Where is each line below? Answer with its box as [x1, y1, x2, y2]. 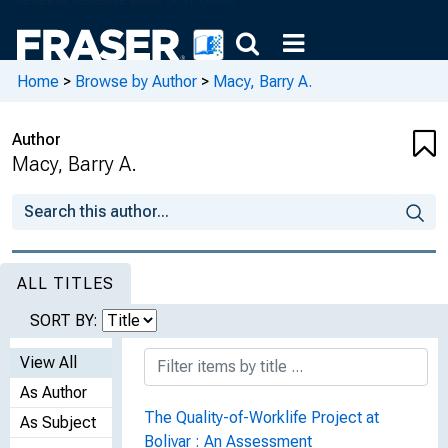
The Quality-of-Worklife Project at [144, 408, 379, 427]
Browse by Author [75, 71, 197, 91]
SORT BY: [30, 311, 102, 330]
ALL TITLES [17, 274, 114, 293]
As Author [20, 383, 87, 402]
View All [20, 353, 77, 372]
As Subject [20, 413, 96, 432]
